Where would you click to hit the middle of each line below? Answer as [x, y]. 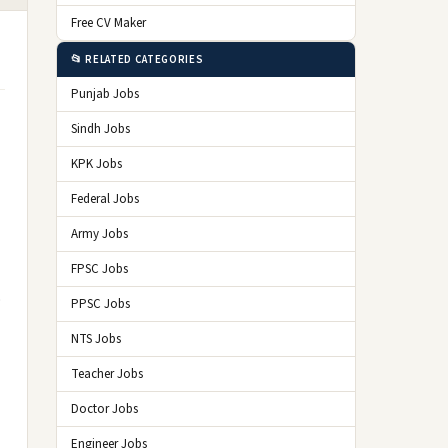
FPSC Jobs [99, 269]
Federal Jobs [105, 199]
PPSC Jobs [100, 304]
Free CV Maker [108, 23]
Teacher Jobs [107, 374]
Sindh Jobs [100, 129]
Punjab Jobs [105, 94]
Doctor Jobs [104, 409]
